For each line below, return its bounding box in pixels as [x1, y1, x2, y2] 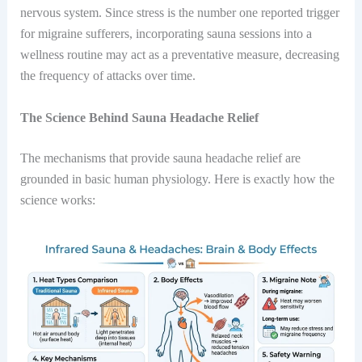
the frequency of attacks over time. [19, 68, 196, 82]
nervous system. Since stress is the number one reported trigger [19, 5, 339, 19]
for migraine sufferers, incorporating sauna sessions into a [19, 26, 312, 40]
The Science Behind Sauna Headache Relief [19, 110, 259, 124]
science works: [19, 192, 95, 207]
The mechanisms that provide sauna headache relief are [19, 150, 301, 165]
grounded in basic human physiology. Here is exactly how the [19, 171, 335, 186]
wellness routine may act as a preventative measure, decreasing [19, 47, 339, 61]
